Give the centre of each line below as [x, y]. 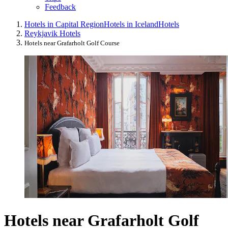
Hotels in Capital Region [64, 24]
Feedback [60, 7]
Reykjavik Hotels [52, 34]
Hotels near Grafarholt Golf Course [72, 43]
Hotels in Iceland [131, 24]
